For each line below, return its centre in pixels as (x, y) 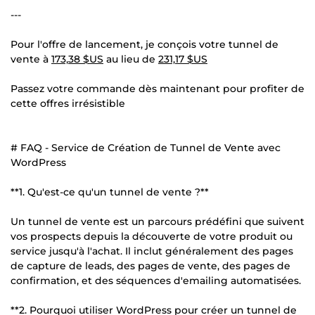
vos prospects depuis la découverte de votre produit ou (152, 236)
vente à (31, 59)
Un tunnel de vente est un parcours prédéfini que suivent (157, 221)
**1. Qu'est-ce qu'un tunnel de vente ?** (110, 192)
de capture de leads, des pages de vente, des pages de (150, 265)
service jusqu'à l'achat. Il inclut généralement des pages (152, 251)
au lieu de (131, 59)
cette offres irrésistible (68, 103)
